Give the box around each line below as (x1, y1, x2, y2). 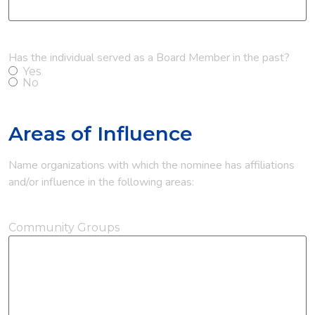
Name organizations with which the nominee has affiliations (8, 157, 295, 173)
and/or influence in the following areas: (8, 174, 194, 190)
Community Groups (8, 220, 120, 234)
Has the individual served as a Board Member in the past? (8, 49, 290, 65)
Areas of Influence (8, 121, 193, 146)
